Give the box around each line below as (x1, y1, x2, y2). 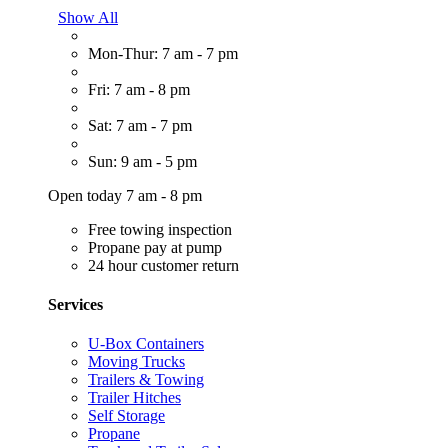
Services (48, 296, 103, 313)
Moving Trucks (88, 353, 185, 371)
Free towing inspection (88, 220, 232, 238)
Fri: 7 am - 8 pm (88, 80, 190, 98)
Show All (58, 8, 118, 26)
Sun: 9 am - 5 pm (88, 152, 197, 170)
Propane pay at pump (88, 238, 222, 256)
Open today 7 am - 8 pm (48, 186, 202, 204)
